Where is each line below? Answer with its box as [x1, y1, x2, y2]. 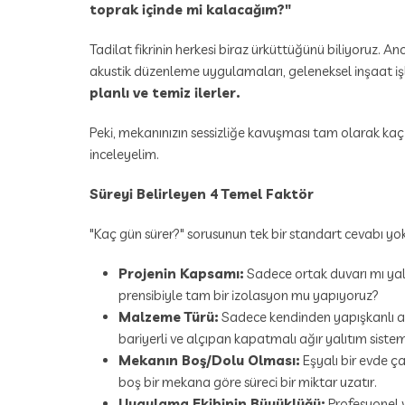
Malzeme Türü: [118, 307, 219, 325]
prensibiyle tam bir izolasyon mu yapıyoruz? [118, 286, 379, 304]
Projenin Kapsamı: [118, 264, 244, 282]
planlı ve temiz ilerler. [89, 83, 240, 101]
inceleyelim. [89, 145, 159, 163]
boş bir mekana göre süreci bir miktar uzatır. [118, 372, 377, 391]
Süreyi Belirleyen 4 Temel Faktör [89, 184, 314, 202]
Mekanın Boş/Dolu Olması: [118, 351, 300, 369]
